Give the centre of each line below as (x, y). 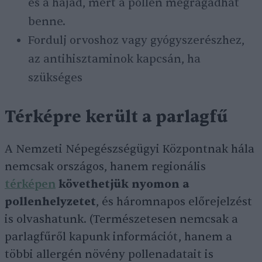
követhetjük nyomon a (123, 185)
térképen (30, 185)
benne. (47, 22)
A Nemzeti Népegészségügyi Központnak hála (130, 149)
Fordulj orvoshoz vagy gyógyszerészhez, (136, 41)
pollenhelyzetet (50, 202)
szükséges (55, 78)
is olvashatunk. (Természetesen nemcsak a (121, 220)
